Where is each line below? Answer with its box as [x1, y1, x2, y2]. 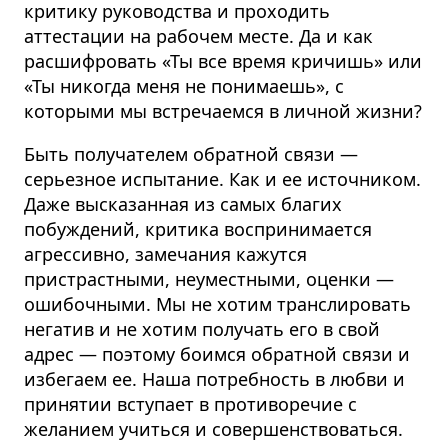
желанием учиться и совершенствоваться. [24, 416, 403, 441]
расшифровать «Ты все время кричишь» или [24, 48, 422, 73]
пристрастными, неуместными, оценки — [24, 266, 394, 291]
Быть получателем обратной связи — [24, 141, 358, 166]
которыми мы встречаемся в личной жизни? [24, 98, 422, 123]
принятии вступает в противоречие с [24, 391, 357, 416]
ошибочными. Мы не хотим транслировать [24, 291, 411, 316]
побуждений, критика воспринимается [24, 216, 372, 241]
